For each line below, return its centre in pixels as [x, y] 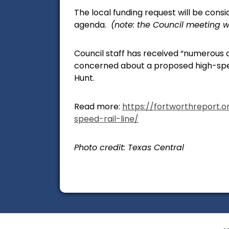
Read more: [98, 107]
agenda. [91, 25]
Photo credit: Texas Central [129, 148]
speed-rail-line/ [106, 119]
